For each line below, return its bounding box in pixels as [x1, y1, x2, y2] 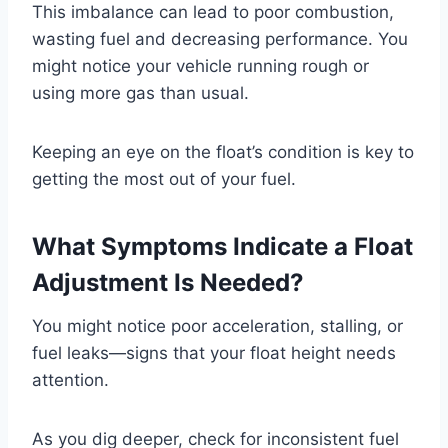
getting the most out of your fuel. [32, 169, 296, 190]
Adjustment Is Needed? [32, 268, 304, 298]
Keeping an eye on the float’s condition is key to [32, 142, 414, 163]
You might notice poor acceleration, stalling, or [32, 316, 403, 337]
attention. [32, 370, 109, 391]
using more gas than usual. [32, 83, 249, 104]
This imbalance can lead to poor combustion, [32, 2, 394, 23]
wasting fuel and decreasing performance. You [32, 29, 408, 50]
